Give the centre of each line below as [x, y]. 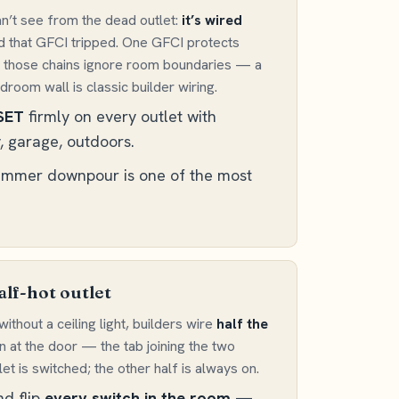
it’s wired [212, 20]
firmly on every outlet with [120, 116]
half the [242, 324]
